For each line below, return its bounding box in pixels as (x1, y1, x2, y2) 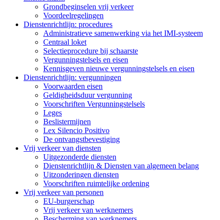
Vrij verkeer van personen (24, 188, 104, 196)
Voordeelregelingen (43, 11, 104, 20)
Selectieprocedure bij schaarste (43, 46, 138, 55)
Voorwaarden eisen (43, 82, 103, 90)
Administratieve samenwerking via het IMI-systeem (43, 28, 203, 37)
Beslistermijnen (43, 117, 91, 126)
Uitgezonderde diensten (43, 152, 116, 161)
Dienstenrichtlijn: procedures (24, 20, 112, 28)
